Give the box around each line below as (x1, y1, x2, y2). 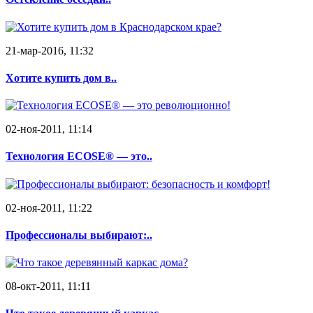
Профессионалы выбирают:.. (6, 228, 152, 241)
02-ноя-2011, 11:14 (6, 123, 92, 136)
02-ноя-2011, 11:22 (6, 201, 92, 214)
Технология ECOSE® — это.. (6, 150, 152, 163)
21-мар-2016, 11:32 (6, 44, 94, 57)
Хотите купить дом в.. (6, 71, 117, 84)
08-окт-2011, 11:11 (6, 280, 91, 293)
